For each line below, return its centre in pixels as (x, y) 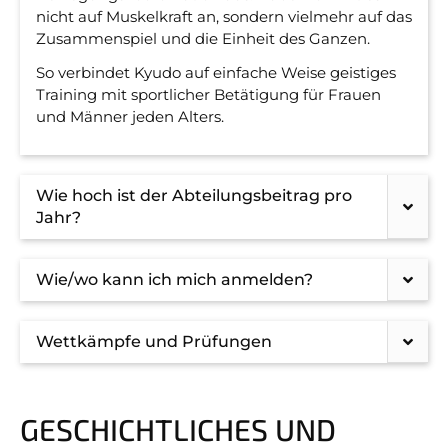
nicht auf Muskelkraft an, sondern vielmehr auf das (224, 16)
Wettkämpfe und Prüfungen (154, 341)
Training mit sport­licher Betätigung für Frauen (208, 94)
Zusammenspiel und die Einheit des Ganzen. (203, 38)
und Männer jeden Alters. (130, 116)
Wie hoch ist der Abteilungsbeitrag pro (194, 195)
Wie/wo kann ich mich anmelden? (174, 279)
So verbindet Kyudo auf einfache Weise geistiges (216, 72)
